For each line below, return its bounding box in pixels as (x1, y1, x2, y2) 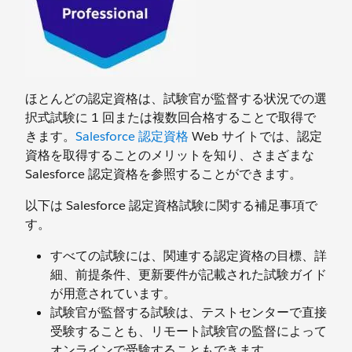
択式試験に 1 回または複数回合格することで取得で (25, 109, 316, 126)
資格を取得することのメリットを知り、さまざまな (25, 147, 314, 163)
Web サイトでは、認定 (189, 128, 322, 145)
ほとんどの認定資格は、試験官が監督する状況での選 (25, 90, 327, 107)
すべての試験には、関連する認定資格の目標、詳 (50, 247, 327, 264)
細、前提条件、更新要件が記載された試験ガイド (50, 266, 327, 283)
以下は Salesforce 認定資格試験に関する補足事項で (25, 197, 317, 214)
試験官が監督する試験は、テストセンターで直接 (50, 304, 327, 321)
